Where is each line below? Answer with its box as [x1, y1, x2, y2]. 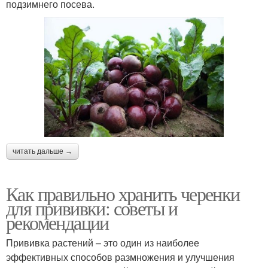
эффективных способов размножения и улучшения [6, 250, 234, 264]
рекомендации [6, 209, 109, 236]
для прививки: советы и [6, 195, 178, 221]
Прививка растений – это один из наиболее [6, 236, 199, 250]
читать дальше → [13, 147, 72, 156]
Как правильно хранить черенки [6, 181, 240, 207]
